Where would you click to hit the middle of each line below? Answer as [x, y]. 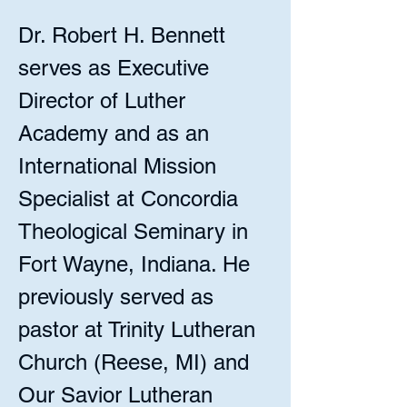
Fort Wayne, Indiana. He [134, 264]
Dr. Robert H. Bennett [122, 35]
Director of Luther [102, 100]
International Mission [117, 166]
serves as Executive [114, 68]
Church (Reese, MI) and [134, 362]
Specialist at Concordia [128, 199]
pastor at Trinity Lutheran [137, 329]
